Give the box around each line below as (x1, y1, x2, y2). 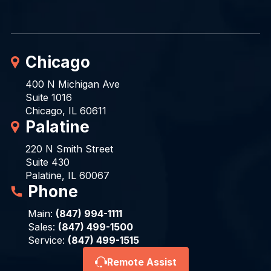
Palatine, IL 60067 (25, 169, 109, 182)
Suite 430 (25, 156, 70, 169)
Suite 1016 (25, 91, 72, 104)
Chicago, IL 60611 (25, 105, 106, 117)
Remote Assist (106, 256, 177, 269)
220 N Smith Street (25, 143, 113, 155)
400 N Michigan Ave (25, 78, 120, 91)
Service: (27, 234, 68, 247)
